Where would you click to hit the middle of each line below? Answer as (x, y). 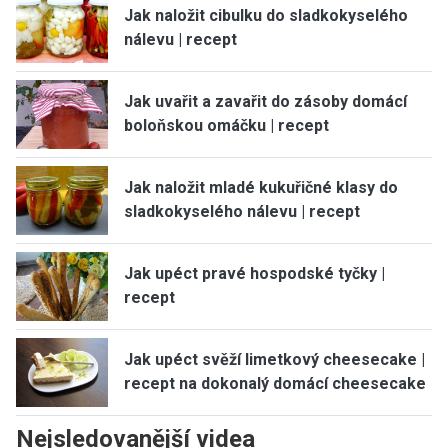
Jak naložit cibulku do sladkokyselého (266, 16)
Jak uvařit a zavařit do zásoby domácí (265, 102)
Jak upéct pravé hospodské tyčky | (254, 274)
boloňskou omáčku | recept (226, 126)
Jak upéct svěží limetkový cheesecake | (274, 360)
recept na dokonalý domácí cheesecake (275, 384)
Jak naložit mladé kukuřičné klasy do (261, 188)
